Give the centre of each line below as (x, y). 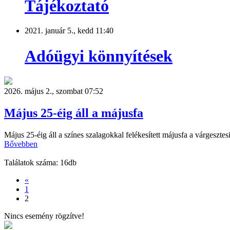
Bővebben (21, 144)
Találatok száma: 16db (40, 162)
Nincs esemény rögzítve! (44, 216)
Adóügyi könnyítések (99, 56)
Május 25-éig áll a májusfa (74, 113)
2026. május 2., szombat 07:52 (54, 91)
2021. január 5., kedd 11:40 (69, 31)
